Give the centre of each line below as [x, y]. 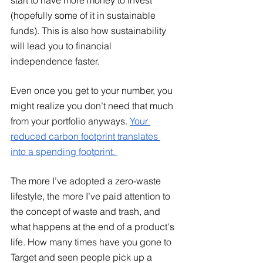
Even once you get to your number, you [93, 90]
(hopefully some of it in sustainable [84, 15]
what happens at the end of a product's [94, 226]
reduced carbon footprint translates [85, 136]
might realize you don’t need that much [93, 105]
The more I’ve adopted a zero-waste [87, 181]
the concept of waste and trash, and [87, 211]
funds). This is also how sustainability [90, 30]
